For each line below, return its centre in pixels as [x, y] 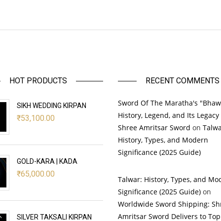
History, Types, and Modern [163, 140]
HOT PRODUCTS [38, 80]
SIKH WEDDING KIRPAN [51, 105]
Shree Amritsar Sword [154, 127]
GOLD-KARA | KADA [47, 161]
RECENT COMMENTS [183, 80]
